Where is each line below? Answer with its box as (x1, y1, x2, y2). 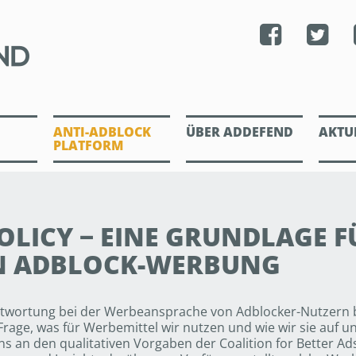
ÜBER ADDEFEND (186, 123, 294, 141)
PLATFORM (53, 137, 124, 154)
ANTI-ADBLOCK (53, 123, 152, 141)
